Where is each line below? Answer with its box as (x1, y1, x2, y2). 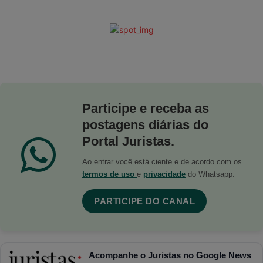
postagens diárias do (82, 117, 208, 132)
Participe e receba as (82, 100, 209, 116)
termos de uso (82, 169, 137, 178)
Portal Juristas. (82, 133, 174, 149)
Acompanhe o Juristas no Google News (88, 249, 251, 260)
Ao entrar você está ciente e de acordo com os (82, 157, 242, 166)
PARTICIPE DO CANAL (94, 195, 195, 206)
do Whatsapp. (186, 169, 235, 178)
